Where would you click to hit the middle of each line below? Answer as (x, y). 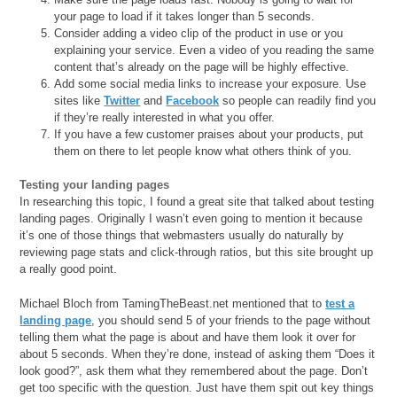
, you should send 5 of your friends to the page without (231, 320)
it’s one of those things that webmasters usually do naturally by (182, 236)
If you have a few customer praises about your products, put (209, 134)
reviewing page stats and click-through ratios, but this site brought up (197, 253)
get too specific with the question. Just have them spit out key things (197, 387)
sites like (79, 100)
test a (340, 303)
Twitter (122, 100)
